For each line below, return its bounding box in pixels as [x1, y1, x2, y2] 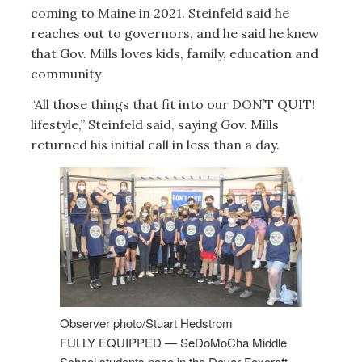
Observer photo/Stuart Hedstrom [59, 314, 233, 331]
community [30, 65, 104, 82]
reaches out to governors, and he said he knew [30, 25, 319, 42]
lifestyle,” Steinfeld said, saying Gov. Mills [30, 116, 279, 133]
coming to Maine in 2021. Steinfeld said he [30, 5, 289, 22]
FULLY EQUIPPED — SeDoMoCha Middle [59, 333, 287, 351]
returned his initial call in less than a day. [30, 136, 280, 153]
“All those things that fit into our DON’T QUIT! [30, 95, 315, 112]
